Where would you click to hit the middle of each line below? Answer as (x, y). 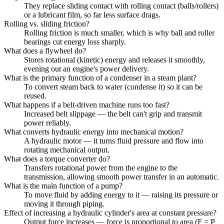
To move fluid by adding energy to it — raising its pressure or (121, 194)
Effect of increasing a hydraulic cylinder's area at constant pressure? (110, 212)
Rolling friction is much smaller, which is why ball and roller (119, 32)
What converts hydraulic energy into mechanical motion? (94, 131)
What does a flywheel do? (45, 50)
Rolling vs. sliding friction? (47, 23)
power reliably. (47, 122)
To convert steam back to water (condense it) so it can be (113, 86)
